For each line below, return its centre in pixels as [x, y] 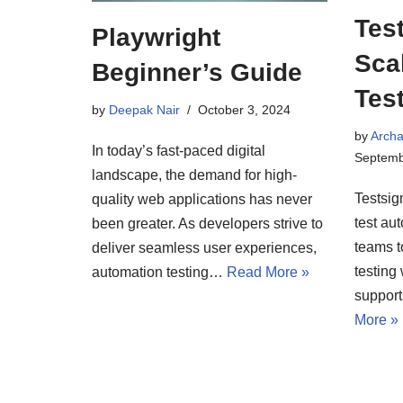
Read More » [268, 272]
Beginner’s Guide [197, 72]
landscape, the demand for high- [194, 175]
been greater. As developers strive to [207, 223]
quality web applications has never [202, 199]
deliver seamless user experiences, [204, 247]
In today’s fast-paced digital [179, 150]
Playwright [156, 37]
